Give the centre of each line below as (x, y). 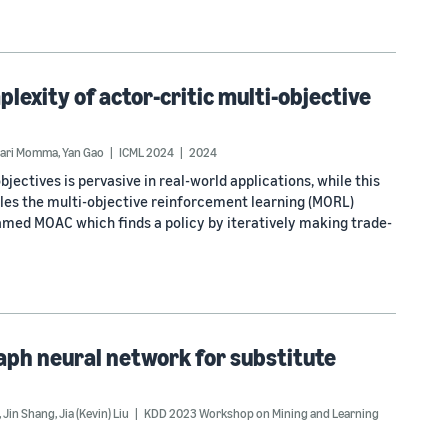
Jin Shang (29, 413)
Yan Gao (83, 152)
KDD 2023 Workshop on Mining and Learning (261, 413)
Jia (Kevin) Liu (94, 413)
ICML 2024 (146, 152)
